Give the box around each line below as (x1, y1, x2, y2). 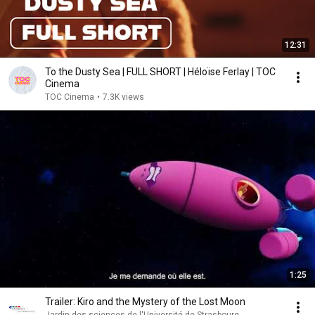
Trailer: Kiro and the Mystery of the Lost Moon (45, 296, 245, 308)
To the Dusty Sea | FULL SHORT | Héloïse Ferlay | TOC (45, 66, 276, 78)
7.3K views (103, 92, 144, 103)
